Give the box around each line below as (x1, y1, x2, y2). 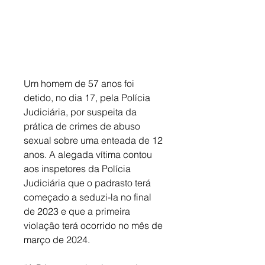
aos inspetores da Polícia (24, 163, 133, 175)
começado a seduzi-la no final (24, 191, 154, 203)
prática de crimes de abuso (24, 120, 143, 132)
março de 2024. (24, 234, 92, 246)
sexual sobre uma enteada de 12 (24, 134, 165, 147)
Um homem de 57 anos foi (24, 77, 137, 90)
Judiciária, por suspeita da (24, 106, 139, 118)
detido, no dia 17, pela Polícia (24, 92, 153, 104)
